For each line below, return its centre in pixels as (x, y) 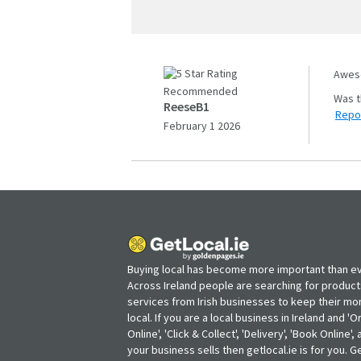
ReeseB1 (187, 106)
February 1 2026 (202, 125)
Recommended (201, 91)
